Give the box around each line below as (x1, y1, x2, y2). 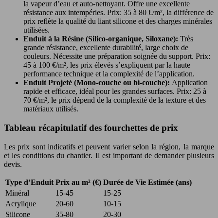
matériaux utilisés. (23, 105, 78, 113)
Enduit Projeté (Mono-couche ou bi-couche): (23, 78, 172, 87)
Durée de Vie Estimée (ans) (103, 178, 192, 186)
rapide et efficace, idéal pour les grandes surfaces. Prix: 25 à (23, 87, 206, 96)
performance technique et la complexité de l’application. (23, 70, 195, 78)
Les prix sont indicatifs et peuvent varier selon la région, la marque (4, 142, 214, 151)
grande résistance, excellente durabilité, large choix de (23, 43, 188, 52)
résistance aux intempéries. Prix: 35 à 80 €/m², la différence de (23, 8, 214, 17)
